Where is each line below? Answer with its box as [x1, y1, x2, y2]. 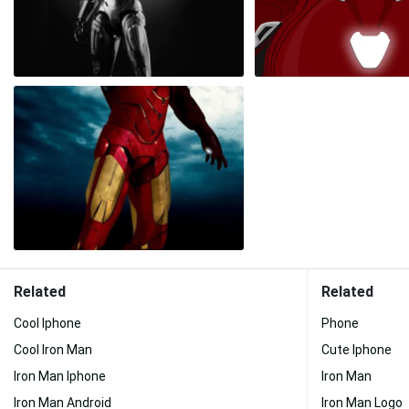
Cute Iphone [321, 342, 392, 357]
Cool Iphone [14, 316, 81, 330]
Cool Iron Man [14, 342, 92, 357]
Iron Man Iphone [14, 369, 106, 383]
